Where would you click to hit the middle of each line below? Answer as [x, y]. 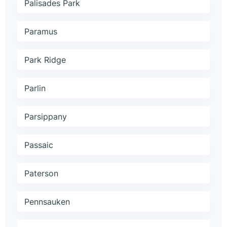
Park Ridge [45, 60]
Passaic [39, 145]
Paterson [41, 174]
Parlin [35, 88]
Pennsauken [47, 202]
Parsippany [46, 117]
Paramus [41, 32]
